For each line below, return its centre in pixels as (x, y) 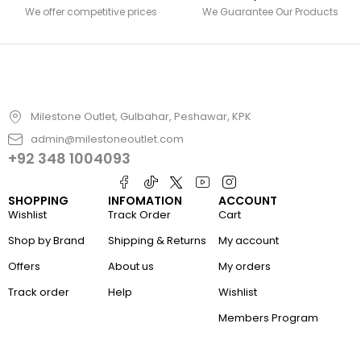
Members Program (269, 317)
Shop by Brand (46, 240)
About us (131, 266)
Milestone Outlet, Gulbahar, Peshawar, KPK (141, 116)
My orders (245, 266)
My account (249, 240)
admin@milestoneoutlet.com (107, 139)
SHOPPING (38, 200)
